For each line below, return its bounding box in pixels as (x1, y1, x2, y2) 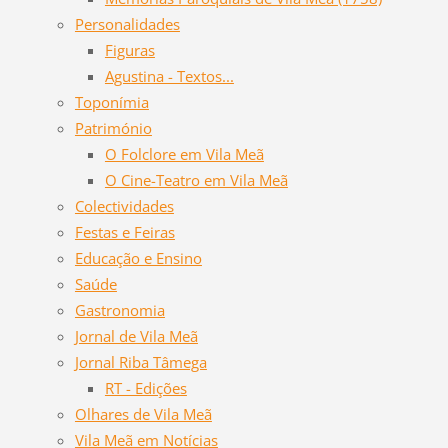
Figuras (104, 39, 155, 60)
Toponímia (74, 91, 149, 112)
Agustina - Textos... (104, 65, 234, 86)
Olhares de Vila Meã (74, 403, 212, 424)
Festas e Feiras (74, 221, 175, 242)
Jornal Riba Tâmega (74, 351, 207, 372)
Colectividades (74, 195, 174, 216)
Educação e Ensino (74, 247, 202, 268)
